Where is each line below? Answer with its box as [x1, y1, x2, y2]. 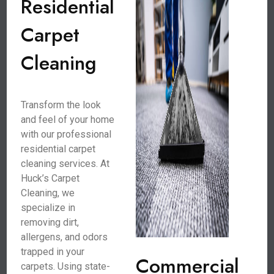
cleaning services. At [21, 158, 110, 169]
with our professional [21, 128, 112, 140]
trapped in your [21, 246, 85, 257]
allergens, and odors [21, 231, 108, 243]
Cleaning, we [21, 187, 75, 199]
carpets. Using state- [21, 261, 111, 272]
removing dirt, [21, 217, 80, 228]
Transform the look [21, 99, 102, 111]
